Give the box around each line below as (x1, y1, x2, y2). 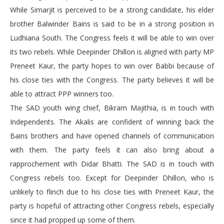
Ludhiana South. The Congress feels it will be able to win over (10, 33, 214, 43)
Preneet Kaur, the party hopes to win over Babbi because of (10, 61, 214, 71)
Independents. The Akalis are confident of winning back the (10, 117, 214, 127)
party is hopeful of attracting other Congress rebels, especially (10, 201, 214, 211)
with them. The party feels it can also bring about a (10, 145, 214, 155)
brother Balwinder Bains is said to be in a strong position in (10, 19, 214, 29)
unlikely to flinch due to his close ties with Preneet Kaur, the (10, 187, 214, 197)
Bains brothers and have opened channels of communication (10, 131, 214, 141)
